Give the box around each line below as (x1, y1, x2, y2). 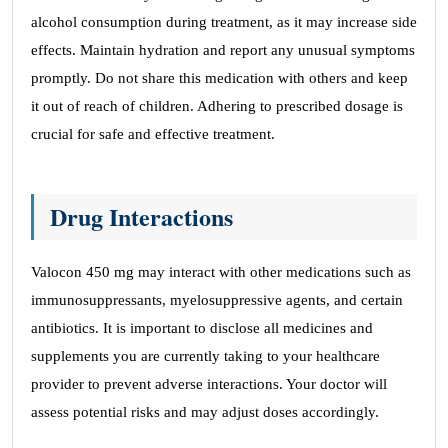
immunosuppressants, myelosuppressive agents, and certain (31, 292, 403, 308)
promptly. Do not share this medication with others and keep (31, 70, 408, 86)
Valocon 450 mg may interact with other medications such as (31, 264, 411, 280)
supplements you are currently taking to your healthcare (31, 348, 380, 364)
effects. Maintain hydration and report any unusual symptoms (31, 42, 415, 58)
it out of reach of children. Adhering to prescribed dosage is (31, 98, 403, 114)
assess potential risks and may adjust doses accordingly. (31, 404, 379, 420)
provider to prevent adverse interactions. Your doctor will (31, 376, 387, 392)
